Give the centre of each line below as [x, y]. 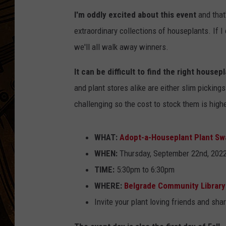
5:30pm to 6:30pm [145, 170]
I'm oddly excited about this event [135, 15]
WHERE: [108, 186]
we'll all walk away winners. [121, 47]
